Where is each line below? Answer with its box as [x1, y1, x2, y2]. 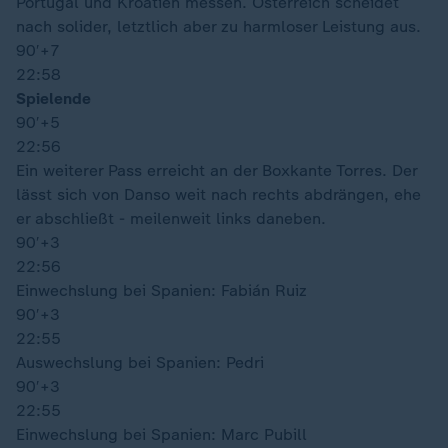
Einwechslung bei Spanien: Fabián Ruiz [16, 281, 307, 300]
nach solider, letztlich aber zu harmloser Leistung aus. [16, 17, 421, 36]
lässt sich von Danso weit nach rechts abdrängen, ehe [16, 185, 421, 204]
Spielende [16, 89, 91, 108]
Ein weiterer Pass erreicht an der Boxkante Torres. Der [16, 161, 417, 180]
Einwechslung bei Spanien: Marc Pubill [16, 425, 307, 444]
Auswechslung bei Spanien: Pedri [16, 353, 264, 372]
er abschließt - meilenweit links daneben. [16, 209, 326, 228]
